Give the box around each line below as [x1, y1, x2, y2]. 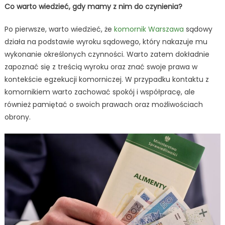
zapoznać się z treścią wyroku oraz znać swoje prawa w [4, 62, 197, 72]
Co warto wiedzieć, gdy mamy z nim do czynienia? [4, 2, 182, 12]
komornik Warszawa [114, 24, 184, 35]
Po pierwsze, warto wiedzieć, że [4, 24, 114, 35]
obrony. [4, 112, 31, 123]
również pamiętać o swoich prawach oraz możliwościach [4, 99, 203, 110]
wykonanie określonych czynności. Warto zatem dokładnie [4, 49, 209, 60]
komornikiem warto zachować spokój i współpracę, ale [4, 87, 195, 97]
